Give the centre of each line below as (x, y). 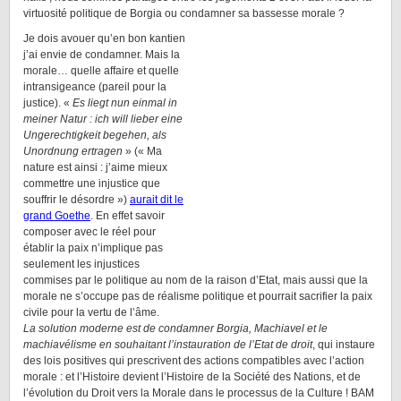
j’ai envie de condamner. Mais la (102, 55)
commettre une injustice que (92, 183)
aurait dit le (157, 200)
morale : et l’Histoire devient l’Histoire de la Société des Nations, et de (192, 377)
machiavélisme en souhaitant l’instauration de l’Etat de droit (168, 345)
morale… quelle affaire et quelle (101, 71)
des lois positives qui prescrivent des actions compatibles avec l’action (194, 361)
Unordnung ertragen (73, 151)
